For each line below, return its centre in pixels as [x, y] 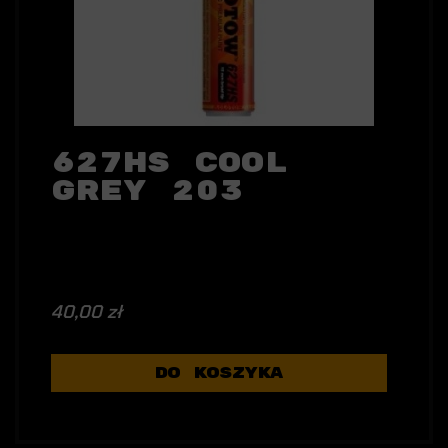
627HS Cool [169, 164]
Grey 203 [147, 192]
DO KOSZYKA [219, 373]
